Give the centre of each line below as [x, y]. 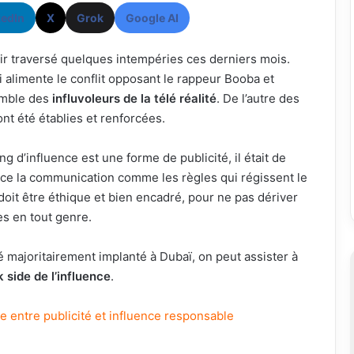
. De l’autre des [258, 98]
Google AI [152, 17]
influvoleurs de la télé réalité [134, 98]
